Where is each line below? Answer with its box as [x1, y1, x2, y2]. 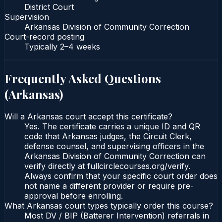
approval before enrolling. [24, 191, 123, 201]
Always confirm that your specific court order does [24, 171, 218, 181]
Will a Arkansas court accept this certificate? [4, 111, 172, 122]
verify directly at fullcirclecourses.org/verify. [24, 161, 190, 171]
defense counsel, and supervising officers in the [24, 141, 204, 152]
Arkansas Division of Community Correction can [24, 151, 206, 162]
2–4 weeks [60, 41, 100, 52]
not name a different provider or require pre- [24, 181, 194, 191]
